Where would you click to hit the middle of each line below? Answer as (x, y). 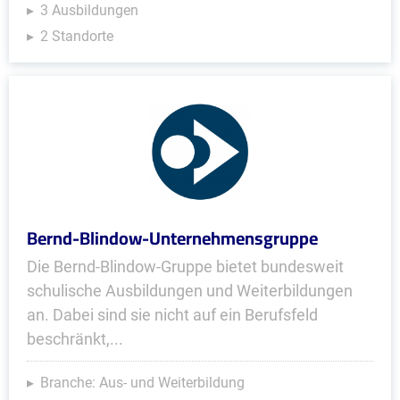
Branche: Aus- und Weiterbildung (142, 383)
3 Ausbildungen (89, 10)
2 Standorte (77, 36)
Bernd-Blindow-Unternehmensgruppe (172, 238)
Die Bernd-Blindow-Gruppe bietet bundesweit (185, 267)
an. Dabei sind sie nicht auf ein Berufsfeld (172, 315)
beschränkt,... (75, 339)
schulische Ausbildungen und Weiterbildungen (190, 291)
